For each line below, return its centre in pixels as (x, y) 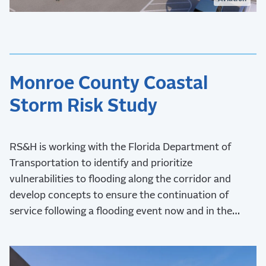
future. (25, 227)
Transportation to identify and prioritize (101, 163)
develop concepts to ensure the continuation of (119, 195)
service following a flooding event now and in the (121, 211)
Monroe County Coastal (109, 83)
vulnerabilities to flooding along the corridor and (120, 179)
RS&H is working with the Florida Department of (120, 147)
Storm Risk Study (83, 106)
